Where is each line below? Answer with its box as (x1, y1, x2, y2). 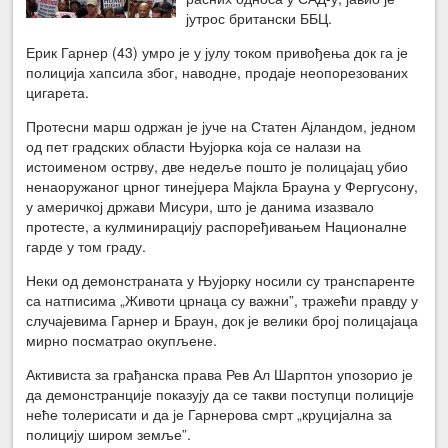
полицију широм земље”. (26, 423, 192, 444)
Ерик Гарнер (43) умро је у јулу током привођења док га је (26, 41, 409, 62)
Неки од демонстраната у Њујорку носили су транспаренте (26, 269, 416, 290)
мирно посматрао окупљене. (26, 329, 218, 350)
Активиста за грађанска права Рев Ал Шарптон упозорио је (26, 363, 414, 384)
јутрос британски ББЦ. (186, 7, 333, 28)
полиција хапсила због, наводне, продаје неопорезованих (26, 61, 409, 82)
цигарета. (26, 81, 90, 102)
